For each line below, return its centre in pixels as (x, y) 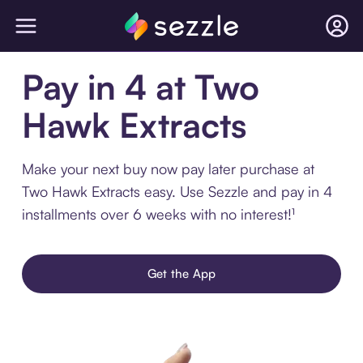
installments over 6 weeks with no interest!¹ (158, 214)
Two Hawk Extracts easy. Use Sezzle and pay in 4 (177, 191)
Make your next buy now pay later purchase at (168, 169)
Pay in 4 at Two (140, 87)
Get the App (181, 273)
